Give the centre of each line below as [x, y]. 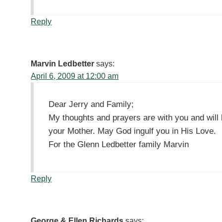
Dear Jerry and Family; [91, 104]
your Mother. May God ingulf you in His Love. [133, 131]
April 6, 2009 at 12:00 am [75, 76]
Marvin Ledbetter [63, 64]
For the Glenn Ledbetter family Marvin [119, 144]
